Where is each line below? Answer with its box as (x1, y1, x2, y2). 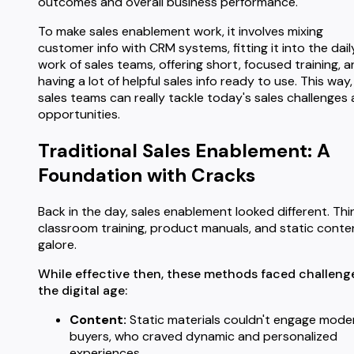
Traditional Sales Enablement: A (38, 137, 330, 163)
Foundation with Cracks (38, 162, 255, 187)
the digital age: (38, 281, 127, 299)
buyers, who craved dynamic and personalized (70, 327, 337, 345)
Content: (70, 311, 126, 328)
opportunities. (38, 105, 120, 122)
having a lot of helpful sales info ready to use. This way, (38, 72, 352, 89)
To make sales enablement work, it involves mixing (38, 22, 323, 40)
